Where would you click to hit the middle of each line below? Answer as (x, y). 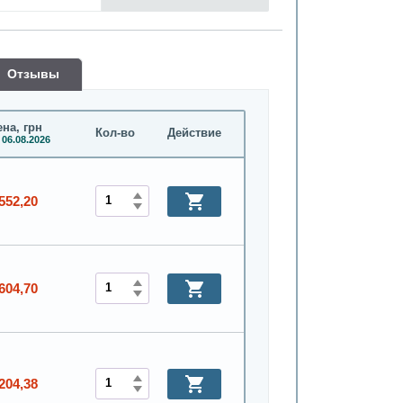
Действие (194, 134)
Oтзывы (33, 74)
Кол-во (115, 134)
